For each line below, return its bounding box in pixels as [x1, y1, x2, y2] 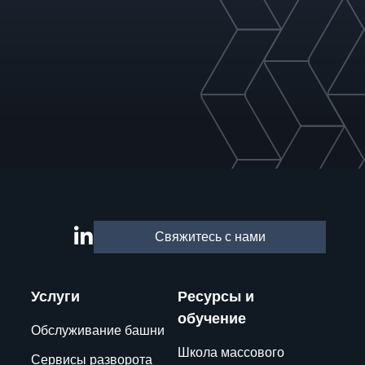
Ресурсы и [177, 286, 254, 307]
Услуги [30, 286, 80, 307]
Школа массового [177, 343, 284, 362]
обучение [177, 308, 246, 329]
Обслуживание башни [30, 321, 165, 340]
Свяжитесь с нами [154, 227, 266, 246]
